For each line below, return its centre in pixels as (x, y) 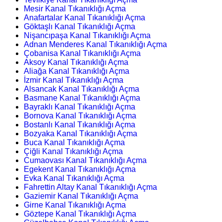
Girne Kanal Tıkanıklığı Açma (75, 205)
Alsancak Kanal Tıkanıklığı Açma (82, 89)
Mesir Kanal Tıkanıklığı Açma (75, 9)
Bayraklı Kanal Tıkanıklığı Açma (80, 107)
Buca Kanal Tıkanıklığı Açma (74, 143)
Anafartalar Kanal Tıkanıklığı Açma (84, 18)
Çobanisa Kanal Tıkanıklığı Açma (82, 54)
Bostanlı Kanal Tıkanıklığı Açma (80, 125)
